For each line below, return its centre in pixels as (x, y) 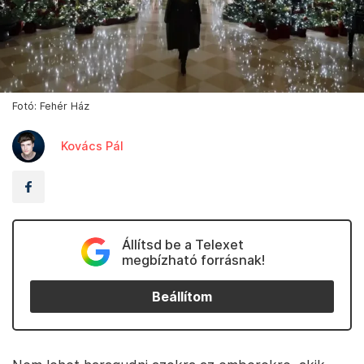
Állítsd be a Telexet (182, 245)
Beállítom (182, 297)
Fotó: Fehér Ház (51, 106)
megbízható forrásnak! (193, 260)
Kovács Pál (92, 146)
